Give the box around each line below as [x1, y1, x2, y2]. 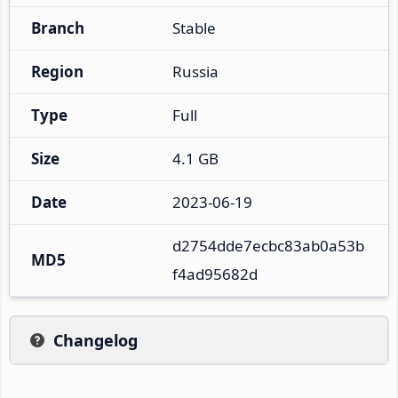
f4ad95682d [172, 263, 258, 284]
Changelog [53, 329, 138, 351]
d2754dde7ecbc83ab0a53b [172, 235, 364, 256]
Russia [172, 60, 219, 82]
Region [31, 60, 84, 82]
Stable [172, 17, 216, 38]
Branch [31, 17, 84, 38]
